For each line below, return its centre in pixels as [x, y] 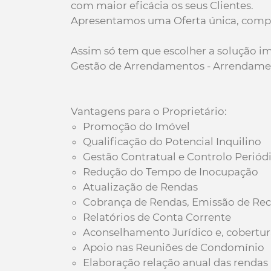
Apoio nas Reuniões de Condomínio [174, 247]
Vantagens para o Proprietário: [149, 111]
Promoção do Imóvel [136, 126]
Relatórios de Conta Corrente [157, 217]
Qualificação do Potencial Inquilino [172, 142]
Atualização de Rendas [140, 187]
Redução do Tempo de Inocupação [171, 172]
